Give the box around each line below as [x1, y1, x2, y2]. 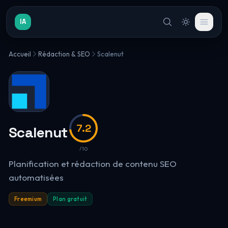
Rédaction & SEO [38, 50, 90, 58]
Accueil [8, 50, 31, 58]
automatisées [8, 172, 64, 183]
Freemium [14, 195, 42, 203]
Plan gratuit [53, 195, 88, 203]
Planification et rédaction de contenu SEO [8, 158, 177, 169]
